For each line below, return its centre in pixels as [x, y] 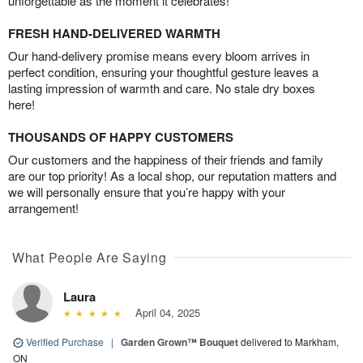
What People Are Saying [90, 257]
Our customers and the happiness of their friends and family [166, 159]
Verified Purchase [65, 341]
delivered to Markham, [290, 341]
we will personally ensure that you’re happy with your [147, 191]
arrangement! [43, 207]
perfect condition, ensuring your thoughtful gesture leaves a [163, 71]
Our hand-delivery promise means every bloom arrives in [159, 55]
